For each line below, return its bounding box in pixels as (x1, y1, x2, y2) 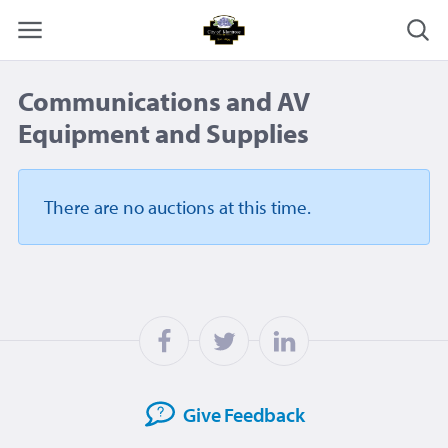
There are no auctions (44, 195, 219, 219)
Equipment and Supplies (18, 116, 309, 150)
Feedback (224, 401, 305, 427)
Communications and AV (18, 84, 310, 118)
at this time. (219, 195, 311, 219)
